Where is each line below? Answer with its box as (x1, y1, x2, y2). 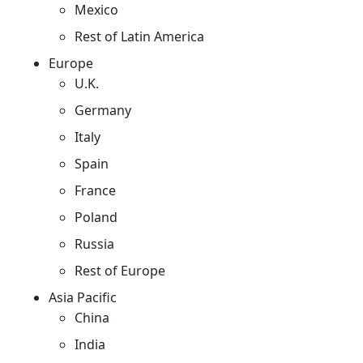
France (75, 181, 116, 199)
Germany (75, 100, 131, 119)
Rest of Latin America (75, 27, 204, 45)
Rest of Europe (75, 261, 165, 280)
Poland (75, 207, 117, 226)
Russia (75, 234, 114, 253)
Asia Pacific (49, 288, 117, 306)
